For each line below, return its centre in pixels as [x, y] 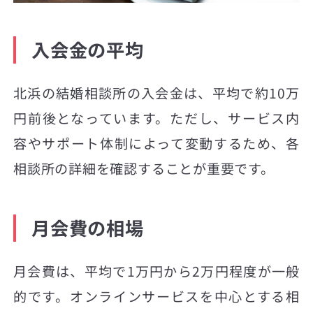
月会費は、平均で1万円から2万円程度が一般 [156, 271]
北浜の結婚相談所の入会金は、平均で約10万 [156, 93]
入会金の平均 [88, 50]
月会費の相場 [88, 227]
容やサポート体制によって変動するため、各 [156, 144]
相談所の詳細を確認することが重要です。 [144, 169]
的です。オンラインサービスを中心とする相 [156, 296]
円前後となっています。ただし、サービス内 [156, 118]
